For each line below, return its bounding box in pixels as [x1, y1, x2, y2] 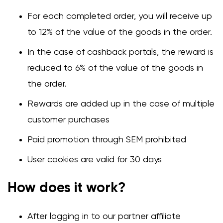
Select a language [43, 193, 110, 200]
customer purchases [27, 115, 110, 125]
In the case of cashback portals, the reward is [27, 48, 214, 57]
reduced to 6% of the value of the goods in [27, 64, 203, 73]
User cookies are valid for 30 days [27, 155, 162, 165]
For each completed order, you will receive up [27, 12, 212, 21]
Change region [43, 125, 101, 134]
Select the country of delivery [43, 141, 148, 148]
